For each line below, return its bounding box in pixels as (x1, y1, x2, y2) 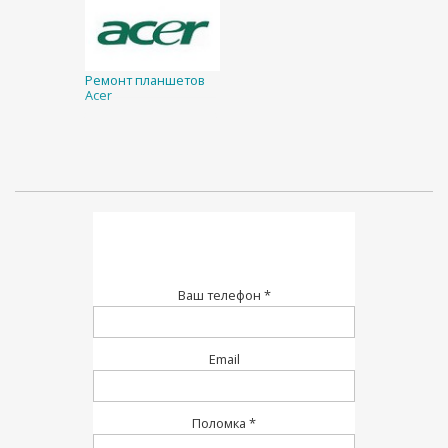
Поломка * (192, 414, 256, 432)
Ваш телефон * (177, 286, 271, 304)
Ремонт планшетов (85, 71, 205, 89)
